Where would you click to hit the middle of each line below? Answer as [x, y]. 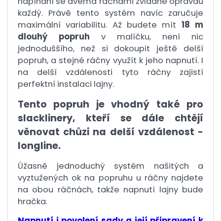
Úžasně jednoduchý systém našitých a [110, 166]
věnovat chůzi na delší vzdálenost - [110, 132]
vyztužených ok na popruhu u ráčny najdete [110, 178]
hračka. [33, 202]
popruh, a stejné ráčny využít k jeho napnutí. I [110, 60]
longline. [39, 146]
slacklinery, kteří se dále [96, 118]
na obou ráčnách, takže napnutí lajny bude [110, 190]
